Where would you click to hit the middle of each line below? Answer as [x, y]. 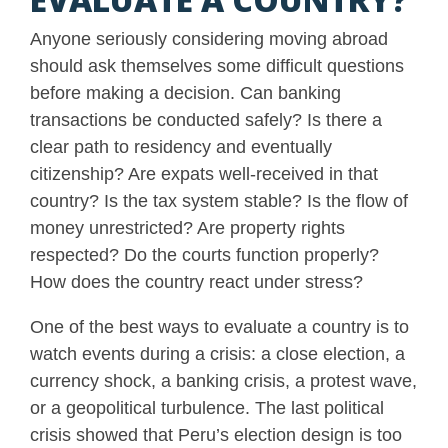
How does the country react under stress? [196, 281]
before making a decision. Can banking [185, 92]
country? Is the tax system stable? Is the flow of [219, 200]
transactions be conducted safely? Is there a [206, 119]
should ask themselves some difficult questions [217, 65]
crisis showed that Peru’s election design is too [216, 434]
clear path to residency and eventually [181, 146]
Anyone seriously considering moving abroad [209, 38]
